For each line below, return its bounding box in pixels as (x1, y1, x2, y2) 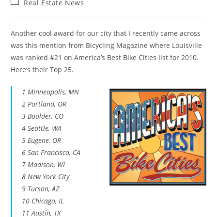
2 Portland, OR (22, 99, 67, 108)
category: (10, 6, 43, 15)
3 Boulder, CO (22, 111, 64, 121)
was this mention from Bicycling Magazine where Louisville (11, 41, 202, 50)
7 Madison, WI (22, 160, 65, 169)
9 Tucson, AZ (22, 184, 60, 193)
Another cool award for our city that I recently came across (11, 29, 201, 38)
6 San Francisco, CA (22, 148, 81, 157)
